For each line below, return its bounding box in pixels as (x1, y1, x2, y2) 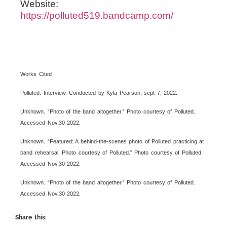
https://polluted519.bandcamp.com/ (20, 10, 173, 21)
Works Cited (20, 70, 52, 77)
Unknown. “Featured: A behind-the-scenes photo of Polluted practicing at (20, 138, 204, 144)
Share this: (15, 213, 47, 221)
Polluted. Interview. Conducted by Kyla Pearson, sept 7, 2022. (20, 89, 177, 96)
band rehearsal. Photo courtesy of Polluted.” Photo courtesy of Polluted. (20, 149, 203, 156)
